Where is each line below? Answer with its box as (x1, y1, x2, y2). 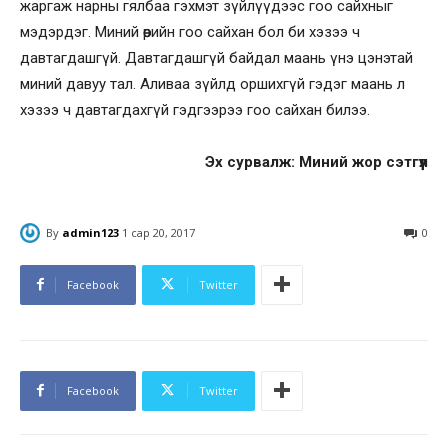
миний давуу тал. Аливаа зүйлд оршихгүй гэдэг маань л (20, 75, 405, 94)
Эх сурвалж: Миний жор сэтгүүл (205, 153, 428, 172)
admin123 (62, 225, 119, 241)
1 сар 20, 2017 (122, 225, 195, 241)
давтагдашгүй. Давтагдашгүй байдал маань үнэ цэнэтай (20, 49, 413, 68)
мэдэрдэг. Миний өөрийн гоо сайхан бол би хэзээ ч (20, 23, 360, 42)
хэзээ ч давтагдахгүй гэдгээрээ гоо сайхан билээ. (20, 101, 370, 120)
